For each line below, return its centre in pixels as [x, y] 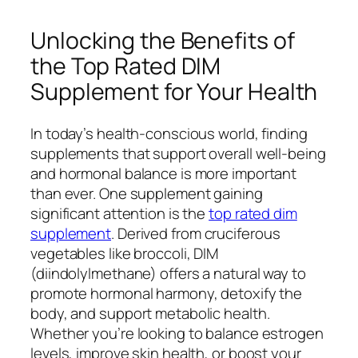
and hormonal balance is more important [164, 173]
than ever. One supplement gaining [147, 193]
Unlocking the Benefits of [163, 41]
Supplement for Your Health [174, 92]
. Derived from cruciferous [196, 233]
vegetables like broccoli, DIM [125, 253]
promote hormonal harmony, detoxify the [167, 293]
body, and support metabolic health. [150, 313]
